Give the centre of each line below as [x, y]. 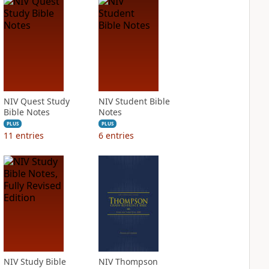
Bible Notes [26, 112]
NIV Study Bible [35, 261]
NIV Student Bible [134, 101]
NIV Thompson [128, 261]
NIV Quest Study [36, 101]
